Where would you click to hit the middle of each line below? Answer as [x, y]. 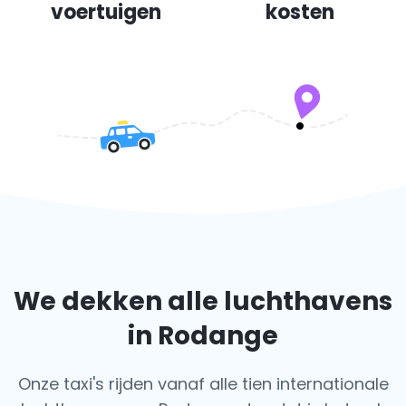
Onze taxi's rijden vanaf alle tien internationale [203, 384]
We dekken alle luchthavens [203, 301]
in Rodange [203, 336]
